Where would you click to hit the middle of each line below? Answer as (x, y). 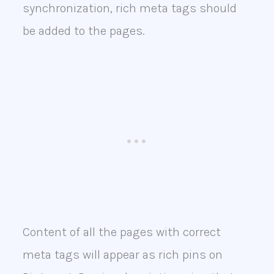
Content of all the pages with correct (121, 232)
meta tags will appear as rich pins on (122, 255)
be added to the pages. (83, 31)
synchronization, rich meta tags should (129, 9)
